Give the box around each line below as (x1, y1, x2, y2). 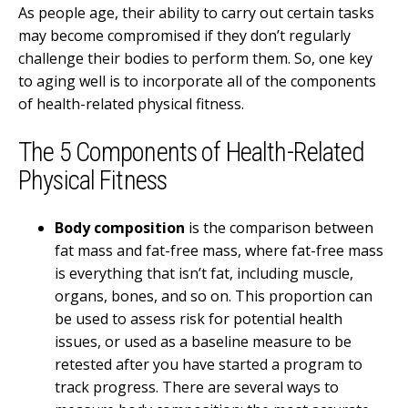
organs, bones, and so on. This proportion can (55, 286, 372, 307)
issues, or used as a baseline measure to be (55, 331, 352, 352)
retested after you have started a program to (55, 354, 362, 375)
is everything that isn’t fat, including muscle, (55, 263, 353, 284)
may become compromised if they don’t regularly (18, 25, 351, 46)
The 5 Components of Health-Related (18, 137, 365, 168)
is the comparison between (185, 218, 373, 239)
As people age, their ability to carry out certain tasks (18, 2, 374, 23)
